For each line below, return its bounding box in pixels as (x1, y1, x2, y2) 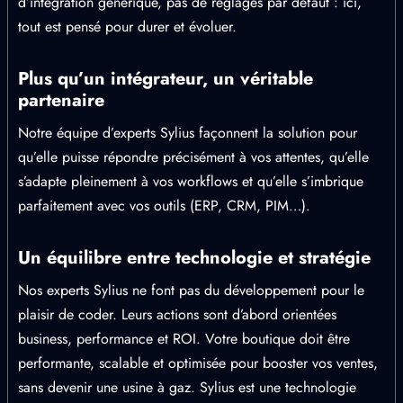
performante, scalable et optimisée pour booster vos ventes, (18, 353, 378, 373)
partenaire (18, 87, 104, 113)
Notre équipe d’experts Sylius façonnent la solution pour (18, 122, 357, 143)
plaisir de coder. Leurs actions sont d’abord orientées (18, 304, 336, 325)
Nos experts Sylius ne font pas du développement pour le (18, 280, 364, 300)
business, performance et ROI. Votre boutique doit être (18, 328, 350, 349)
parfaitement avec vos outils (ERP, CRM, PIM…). (18, 195, 315, 216)
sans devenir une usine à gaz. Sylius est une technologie (18, 377, 356, 398)
